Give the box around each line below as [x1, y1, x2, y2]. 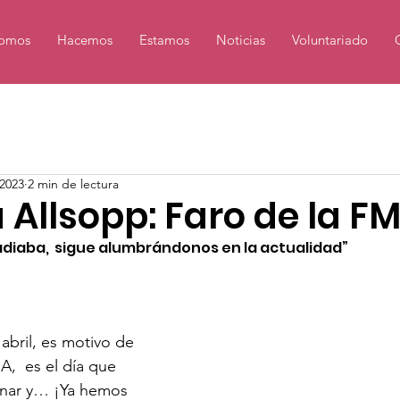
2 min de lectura [28, 176, 119, 192]
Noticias [215, 31, 265, 48]
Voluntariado [291, 31, 368, 48]
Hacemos [56, 31, 112, 48]
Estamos [138, 31, 189, 48]
